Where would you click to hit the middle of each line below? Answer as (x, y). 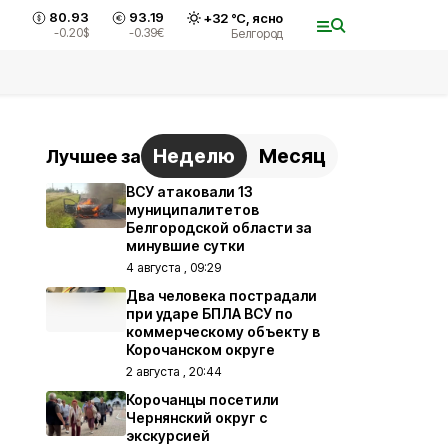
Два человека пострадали (221, 295)
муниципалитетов (192, 209)
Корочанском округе (200, 349)
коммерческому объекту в (223, 331)
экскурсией (168, 435)
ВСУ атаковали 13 (189, 191)
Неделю (194, 156)
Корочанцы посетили (202, 399)
